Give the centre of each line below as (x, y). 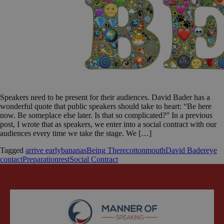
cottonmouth (146, 150)
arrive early (43, 150)
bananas (74, 150)
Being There (106, 150)
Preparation (40, 159)
